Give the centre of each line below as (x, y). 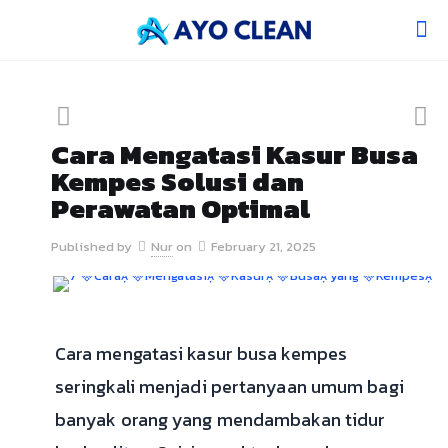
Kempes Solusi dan (177, 181)
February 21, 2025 (263, 246)
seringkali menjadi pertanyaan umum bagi (229, 386)
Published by (91, 246)
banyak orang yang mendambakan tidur (220, 419)
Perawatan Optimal (181, 208)
